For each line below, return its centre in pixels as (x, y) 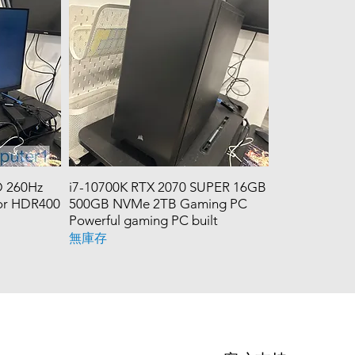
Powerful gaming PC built (144, 220)
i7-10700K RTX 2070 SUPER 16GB (168, 187)
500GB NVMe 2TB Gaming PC (158, 203)
